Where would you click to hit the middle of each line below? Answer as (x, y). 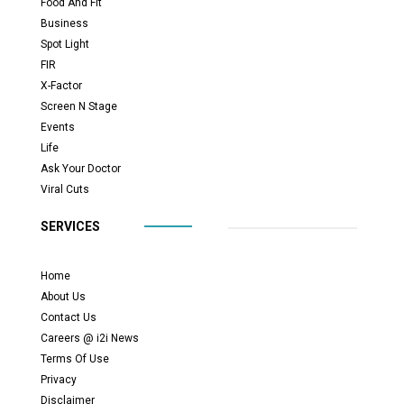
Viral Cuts (65, 189)
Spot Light (65, 44)
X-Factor (61, 85)
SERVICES (70, 226)
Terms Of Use (75, 358)
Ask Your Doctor (81, 168)
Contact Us (69, 317)
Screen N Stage (79, 106)
